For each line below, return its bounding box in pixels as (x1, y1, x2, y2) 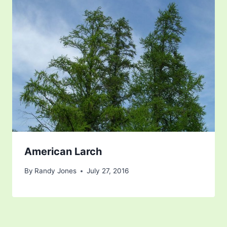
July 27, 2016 (87, 167, 129, 175)
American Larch (24, 145, 102, 158)
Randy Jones (34, 167, 77, 175)
